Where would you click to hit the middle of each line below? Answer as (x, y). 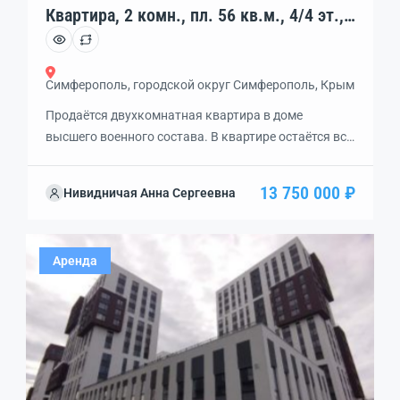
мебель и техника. (98, 158)
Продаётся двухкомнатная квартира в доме (174, 115)
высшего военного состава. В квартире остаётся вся (200, 137)
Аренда (75, 260)
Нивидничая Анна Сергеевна (150, 193)
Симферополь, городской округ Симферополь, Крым (200, 85)
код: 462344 (90, 37)
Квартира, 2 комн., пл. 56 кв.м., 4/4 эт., (195, 15)
